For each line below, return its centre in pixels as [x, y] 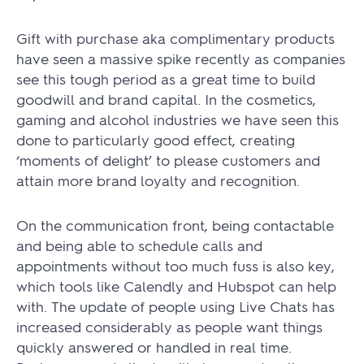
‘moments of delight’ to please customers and [168, 160]
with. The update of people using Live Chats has [175, 306]
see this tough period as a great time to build [166, 79]
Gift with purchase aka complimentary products [175, 38]
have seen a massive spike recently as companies [181, 58]
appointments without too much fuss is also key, [175, 266]
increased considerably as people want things [169, 327]
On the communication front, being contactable [175, 225]
